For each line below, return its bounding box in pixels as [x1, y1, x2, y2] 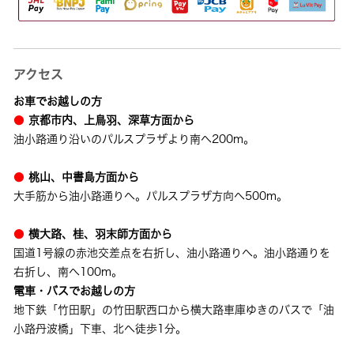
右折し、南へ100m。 [13, 265, 123, 277]
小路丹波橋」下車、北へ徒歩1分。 [13, 322, 187, 334]
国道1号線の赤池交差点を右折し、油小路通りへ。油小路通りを [13, 247, 331, 258]
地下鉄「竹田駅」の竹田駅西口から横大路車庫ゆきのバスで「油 [13, 303, 335, 315]
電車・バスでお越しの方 [13, 284, 136, 296]
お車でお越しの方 [13, 95, 103, 107]
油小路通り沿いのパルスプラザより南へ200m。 [13, 133, 255, 145]
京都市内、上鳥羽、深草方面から [28, 114, 195, 126]
